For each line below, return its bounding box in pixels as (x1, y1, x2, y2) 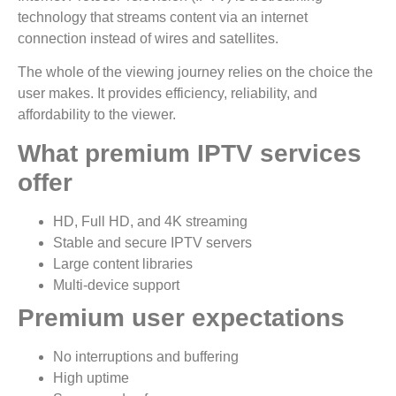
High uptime (53, 369, 129, 385)
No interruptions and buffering (53, 348, 239, 364)
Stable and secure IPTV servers (53, 234, 252, 250)
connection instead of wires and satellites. (18, 31, 282, 47)
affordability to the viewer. (18, 107, 179, 123)
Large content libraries (53, 255, 193, 271)
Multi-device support (53, 277, 187, 293)
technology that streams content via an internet (18, 10, 308, 26)
